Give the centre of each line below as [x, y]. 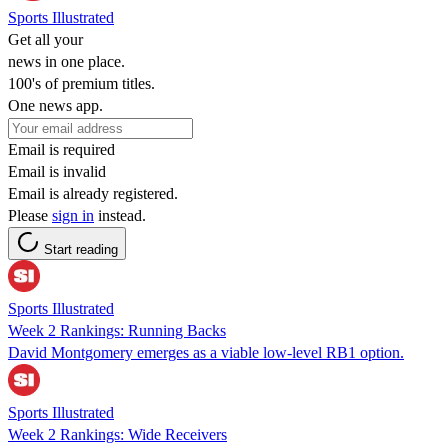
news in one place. [66, 61]
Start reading [81, 249]
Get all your [45, 39]
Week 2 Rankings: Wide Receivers [117, 434]
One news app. [55, 105]
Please [30, 215]
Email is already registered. [93, 193]
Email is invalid [57, 171]
